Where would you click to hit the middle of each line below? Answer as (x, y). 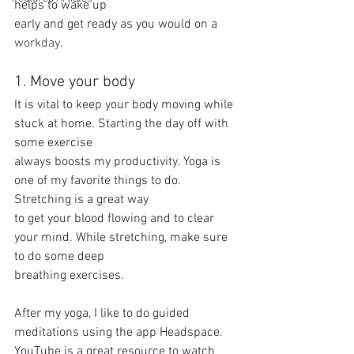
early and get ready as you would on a (117, 24)
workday (37, 43)
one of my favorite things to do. (99, 181)
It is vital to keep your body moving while (125, 105)
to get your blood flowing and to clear (116, 219)
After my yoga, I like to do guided (104, 314)
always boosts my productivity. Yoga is (119, 162)
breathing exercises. (69, 276)
